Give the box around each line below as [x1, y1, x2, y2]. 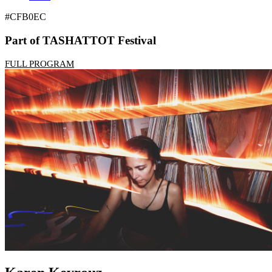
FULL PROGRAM [5, 59, 74, 69]
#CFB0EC [5, 11, 46, 22]
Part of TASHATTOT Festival [5, 33, 156, 47]
